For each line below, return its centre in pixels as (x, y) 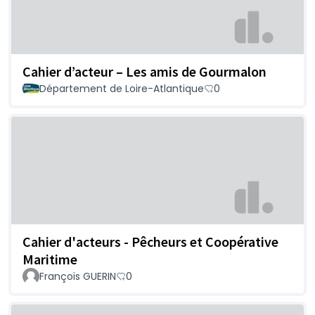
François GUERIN (78, 277)
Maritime (50, 259)
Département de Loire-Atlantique (122, 88)
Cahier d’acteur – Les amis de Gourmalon (144, 71)
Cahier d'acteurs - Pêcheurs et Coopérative (150, 242)
